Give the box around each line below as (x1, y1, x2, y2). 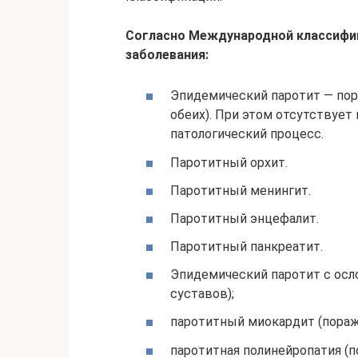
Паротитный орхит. (170, 154, 288, 170)
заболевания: (125, 47, 209, 63)
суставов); (170, 286, 234, 302)
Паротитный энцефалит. (170, 210, 319, 226)
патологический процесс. (170, 126, 324, 142)
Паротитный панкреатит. (170, 239, 323, 255)
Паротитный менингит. (170, 182, 311, 198)
